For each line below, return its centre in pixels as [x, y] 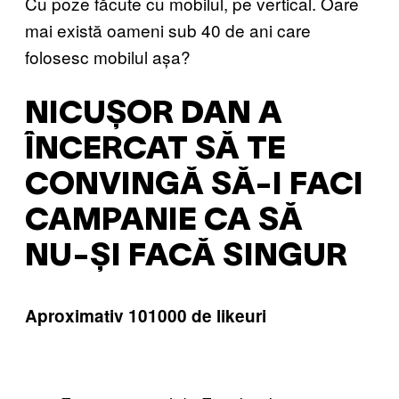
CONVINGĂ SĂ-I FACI [194, 186]
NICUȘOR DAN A [154, 115]
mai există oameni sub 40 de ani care [168, 30]
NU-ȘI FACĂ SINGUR [186, 257]
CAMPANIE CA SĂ [164, 222]
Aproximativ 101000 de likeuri [146, 316]
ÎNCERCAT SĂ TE [155, 151]
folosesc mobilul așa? [108, 57]
